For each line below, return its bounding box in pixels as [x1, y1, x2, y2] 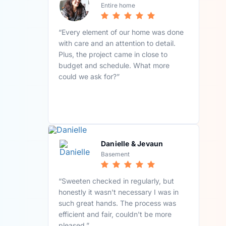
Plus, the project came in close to [59, 49, 168, 59]
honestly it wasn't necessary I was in [59, 187, 179, 196]
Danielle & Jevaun [101, 139, 163, 148]
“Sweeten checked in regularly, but [59, 176, 175, 185]
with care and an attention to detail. [59, 38, 176, 47]
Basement [101, 150, 130, 158]
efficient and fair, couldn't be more [59, 209, 172, 218]
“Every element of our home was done [59, 27, 184, 36]
